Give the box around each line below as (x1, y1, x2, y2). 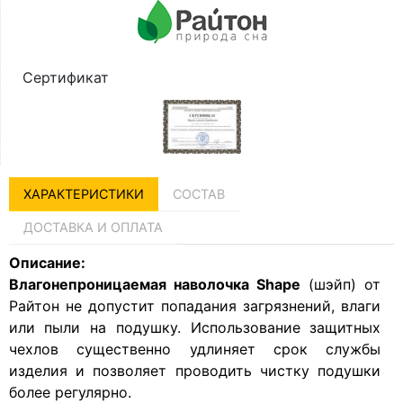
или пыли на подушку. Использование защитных (8, 318, 381, 337)
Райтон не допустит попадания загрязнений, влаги (8, 297, 381, 316)
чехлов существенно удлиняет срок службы (8, 340, 381, 359)
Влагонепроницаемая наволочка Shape (8, 275, 300, 294)
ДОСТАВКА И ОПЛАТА (22, 219, 163, 236)
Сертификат (22, 67, 109, 86)
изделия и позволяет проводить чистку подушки (8, 362, 381, 381)
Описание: (8, 254, 85, 273)
